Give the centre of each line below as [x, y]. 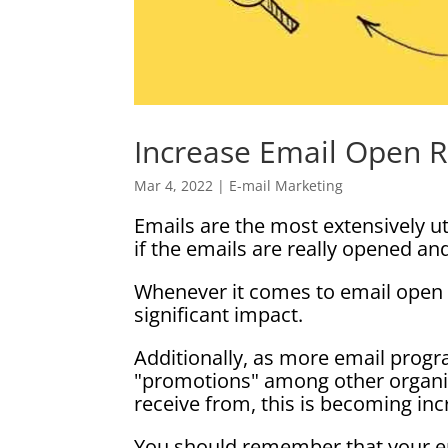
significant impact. [219, 314]
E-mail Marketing [286, 185]
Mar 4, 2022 [174, 185]
